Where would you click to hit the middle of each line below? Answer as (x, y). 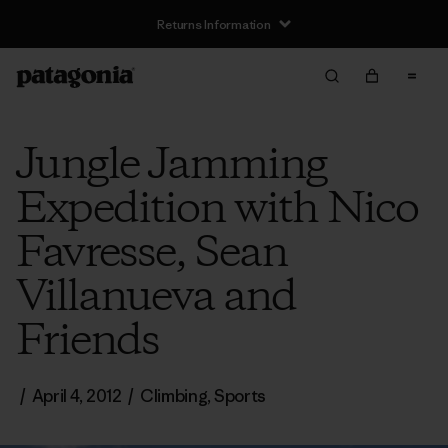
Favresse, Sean (151, 254)
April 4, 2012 (76, 396)
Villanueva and (156, 298)
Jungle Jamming (171, 166)
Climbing (174, 396)
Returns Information (214, 24)
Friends (87, 342)
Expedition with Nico (217, 210)
